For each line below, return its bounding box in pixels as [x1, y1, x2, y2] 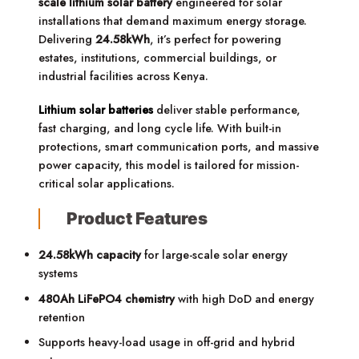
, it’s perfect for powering [150, 31, 282, 48]
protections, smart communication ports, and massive [38, 138, 320, 155]
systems [38, 265, 79, 282]
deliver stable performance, [153, 101, 301, 118]
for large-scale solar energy [141, 247, 288, 264]
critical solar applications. [38, 175, 175, 192]
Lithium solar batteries [38, 101, 154, 118]
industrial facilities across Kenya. [38, 68, 209, 85]
